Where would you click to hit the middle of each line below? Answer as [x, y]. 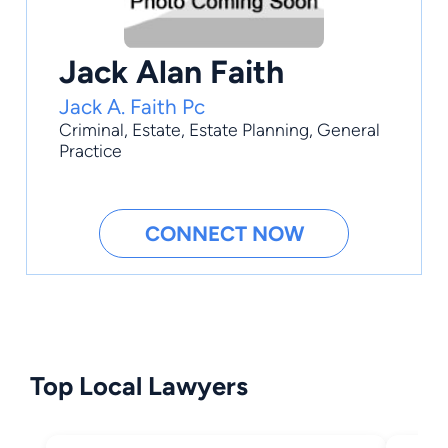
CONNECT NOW [224, 234]
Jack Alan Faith [171, 72]
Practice [90, 151]
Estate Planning [249, 130]
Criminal [91, 130]
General [348, 130]
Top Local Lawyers [139, 386]
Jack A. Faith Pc [132, 107]
